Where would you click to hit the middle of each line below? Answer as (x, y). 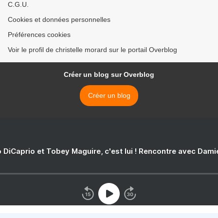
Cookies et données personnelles (59, 20)
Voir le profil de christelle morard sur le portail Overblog (92, 50)
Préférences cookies (39, 35)
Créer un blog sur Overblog (109, 75)
